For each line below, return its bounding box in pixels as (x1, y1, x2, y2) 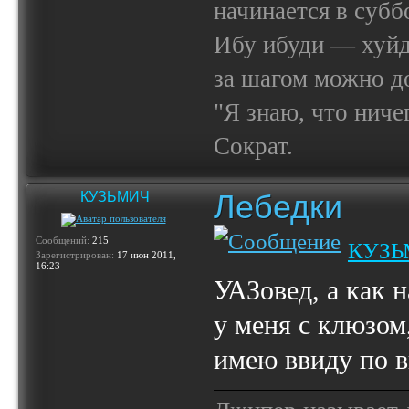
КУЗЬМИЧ (80, 189, 150, 204)
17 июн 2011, (114, 249, 176, 260)
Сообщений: (36, 235, 89, 246)
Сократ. (214, 132, 293, 160)
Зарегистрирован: (36, 249, 114, 260)
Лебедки (214, 188, 342, 225)
